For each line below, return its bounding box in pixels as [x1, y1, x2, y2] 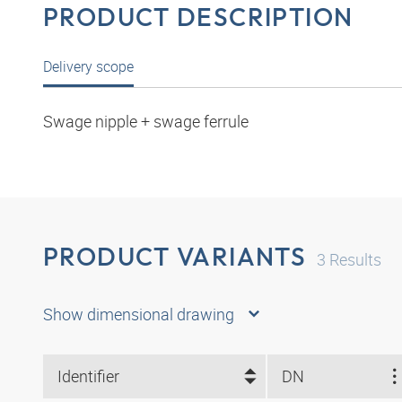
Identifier [57, 365, 119, 388]
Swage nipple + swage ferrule [43, 110, 249, 133]
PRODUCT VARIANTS [43, 240, 307, 273]
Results [326, 249, 382, 271]
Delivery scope [43, 57, 134, 77]
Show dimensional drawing [43, 302, 234, 325]
